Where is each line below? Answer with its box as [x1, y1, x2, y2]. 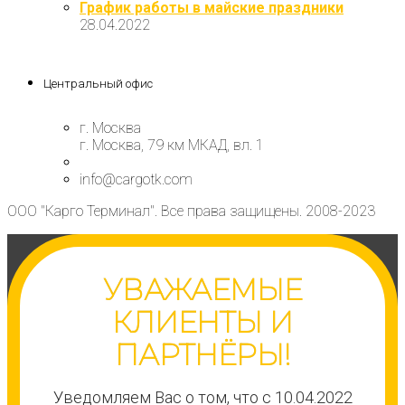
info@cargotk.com [80, 171, 193, 189]
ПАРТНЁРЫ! [114, 337, 291, 373]
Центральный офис [43, 77, 153, 91]
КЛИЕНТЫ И [112, 305, 293, 341]
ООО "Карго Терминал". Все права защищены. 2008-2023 [7, 202, 375, 221]
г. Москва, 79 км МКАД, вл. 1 [80, 137, 264, 155]
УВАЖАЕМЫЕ [103, 272, 302, 308]
